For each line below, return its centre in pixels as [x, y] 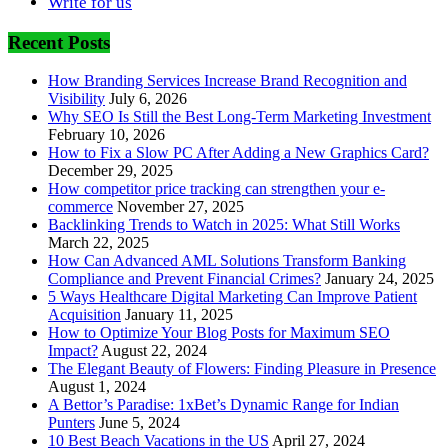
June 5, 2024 [139, 423]
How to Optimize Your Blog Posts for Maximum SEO [219, 333]
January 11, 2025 [179, 315]
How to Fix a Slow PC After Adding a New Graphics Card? [238, 153]
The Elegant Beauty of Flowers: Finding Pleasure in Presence [242, 369]
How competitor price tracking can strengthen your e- [216, 189]
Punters [71, 423]
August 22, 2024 [154, 351]
